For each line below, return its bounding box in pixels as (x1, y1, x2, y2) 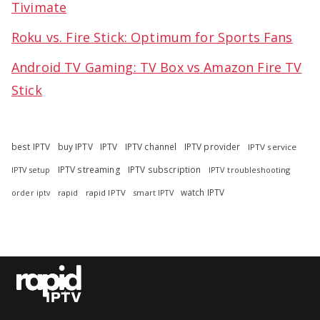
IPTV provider (184, 140, 241, 152)
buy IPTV (57, 140, 93, 152)
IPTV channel (124, 140, 177, 152)
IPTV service (247, 141, 297, 152)
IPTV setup (11, 164, 51, 175)
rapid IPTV (85, 186, 126, 198)
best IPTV (11, 140, 51, 152)
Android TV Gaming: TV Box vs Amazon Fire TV (11, 58, 302, 76)
